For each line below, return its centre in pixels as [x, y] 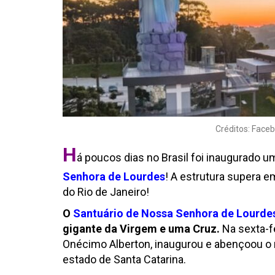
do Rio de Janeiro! [106, 192]
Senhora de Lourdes [114, 176]
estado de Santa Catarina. [124, 259]
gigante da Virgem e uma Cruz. [141, 229]
